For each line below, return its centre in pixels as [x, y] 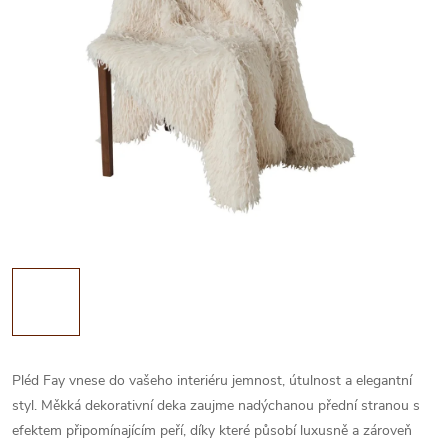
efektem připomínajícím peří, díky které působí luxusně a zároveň [212, 430]
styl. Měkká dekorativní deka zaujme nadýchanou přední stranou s [216, 405]
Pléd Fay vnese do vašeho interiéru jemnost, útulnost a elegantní [212, 380]
